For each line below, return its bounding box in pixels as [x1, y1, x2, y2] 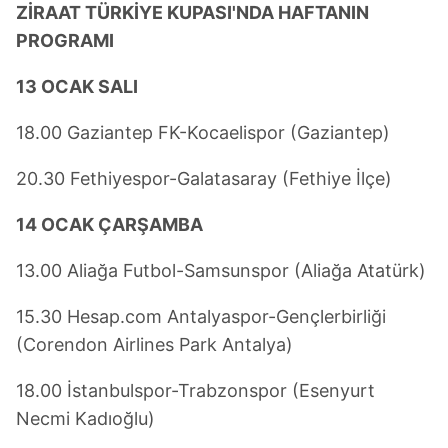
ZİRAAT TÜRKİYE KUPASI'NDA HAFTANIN [16, 2, 369, 24]
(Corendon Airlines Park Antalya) [16, 334, 293, 356]
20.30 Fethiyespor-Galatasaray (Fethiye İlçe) [16, 168, 392, 190]
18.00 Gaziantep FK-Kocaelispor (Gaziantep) [16, 122, 390, 144]
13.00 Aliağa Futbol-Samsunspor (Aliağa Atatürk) [16, 260, 426, 282]
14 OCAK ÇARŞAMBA [16, 214, 203, 236]
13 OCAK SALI [16, 76, 138, 98]
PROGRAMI [16, 30, 114, 52]
